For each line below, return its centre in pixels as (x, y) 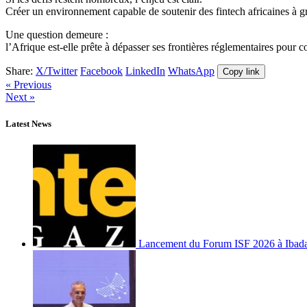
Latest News (28, 123)
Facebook (101, 71)
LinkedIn (145, 71)
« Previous (28, 84)
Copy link (241, 71)
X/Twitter (57, 71)
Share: (19, 71)
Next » (20, 97)
